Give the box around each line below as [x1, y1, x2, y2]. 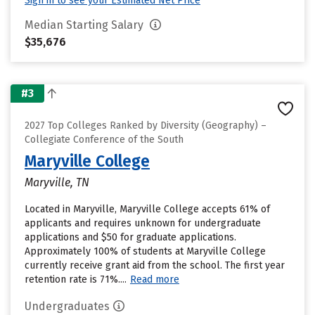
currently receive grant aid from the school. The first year [25, 259, 285, 271]
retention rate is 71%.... [25, 274, 127, 285]
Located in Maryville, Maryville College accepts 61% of [25, 203, 270, 215]
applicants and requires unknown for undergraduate [25, 217, 261, 229]
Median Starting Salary [25, 18, 146, 32]
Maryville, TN [25, 176, 89, 189]
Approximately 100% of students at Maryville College [25, 245, 266, 257]
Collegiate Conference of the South [25, 134, 184, 146]
